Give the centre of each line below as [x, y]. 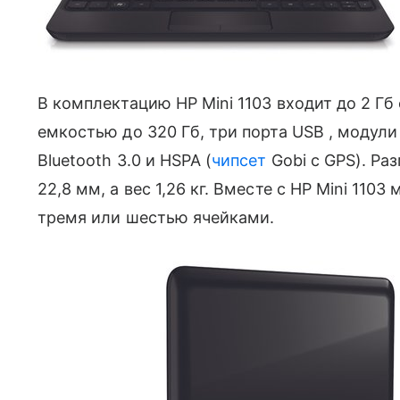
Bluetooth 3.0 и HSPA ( [125, 160]
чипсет [239, 160]
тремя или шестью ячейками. [156, 217]
